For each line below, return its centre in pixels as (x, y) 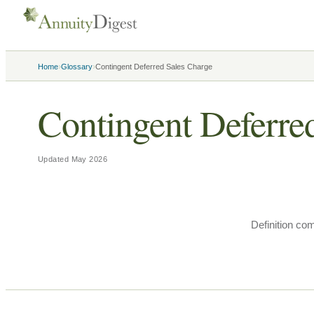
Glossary (77, 67)
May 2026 (89, 159)
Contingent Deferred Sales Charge (154, 67)
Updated (55, 159)
